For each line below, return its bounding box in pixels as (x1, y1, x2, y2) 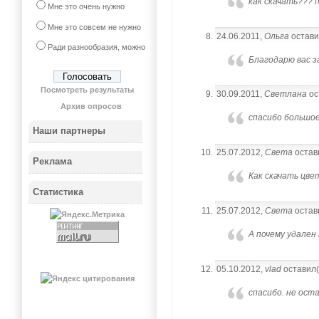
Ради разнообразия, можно (47, 43, 145, 52)
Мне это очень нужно (47, 1, 125, 11)
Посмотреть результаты (41, 85, 135, 94)
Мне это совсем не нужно (47, 22, 141, 31)
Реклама (33, 156, 73, 167)
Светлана (264, 89, 308, 100)
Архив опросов (61, 102, 122, 111)
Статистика (33, 186, 84, 197)
